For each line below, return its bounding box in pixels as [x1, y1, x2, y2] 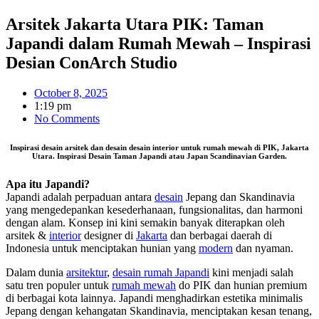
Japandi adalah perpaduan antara [6, 190, 155, 203]
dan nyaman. [233, 241, 296, 254]
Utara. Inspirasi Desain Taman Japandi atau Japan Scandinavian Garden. [32, 152, 287, 161]
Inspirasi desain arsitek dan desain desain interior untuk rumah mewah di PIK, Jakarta [10, 143, 309, 152]
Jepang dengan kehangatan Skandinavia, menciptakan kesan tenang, [6, 304, 312, 317]
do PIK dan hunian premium [176, 278, 307, 291]
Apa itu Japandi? [6, 177, 90, 190]
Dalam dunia [6, 266, 66, 278]
